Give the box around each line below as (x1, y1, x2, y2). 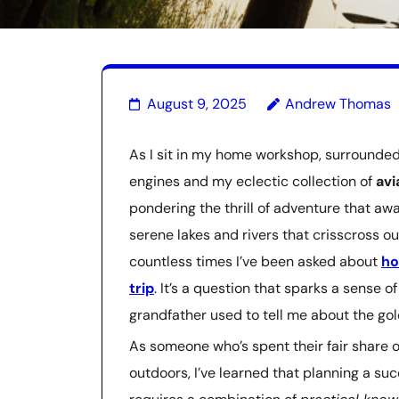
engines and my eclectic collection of (129, 172, 376, 191)
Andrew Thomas (285, 94, 391, 113)
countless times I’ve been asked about (129, 252, 381, 271)
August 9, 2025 (147, 94, 247, 113)
